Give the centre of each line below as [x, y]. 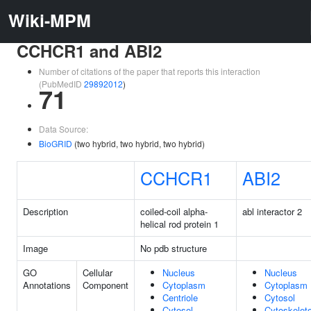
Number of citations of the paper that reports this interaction [150, 71]
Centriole [180, 297]
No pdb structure [174, 248]
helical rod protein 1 [179, 224]
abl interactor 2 [272, 211]
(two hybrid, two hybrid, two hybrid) [138, 143]
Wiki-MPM [50, 20]
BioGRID [56, 143]
